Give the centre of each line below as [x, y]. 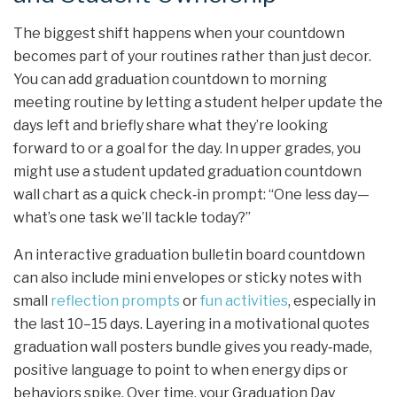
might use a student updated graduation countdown [187, 172]
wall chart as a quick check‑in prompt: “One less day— [191, 195]
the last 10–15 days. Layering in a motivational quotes [191, 324]
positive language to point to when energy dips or [181, 370]
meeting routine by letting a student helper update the [198, 103]
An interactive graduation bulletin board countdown [189, 255]
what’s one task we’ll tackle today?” [132, 218]
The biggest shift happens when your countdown [179, 34]
